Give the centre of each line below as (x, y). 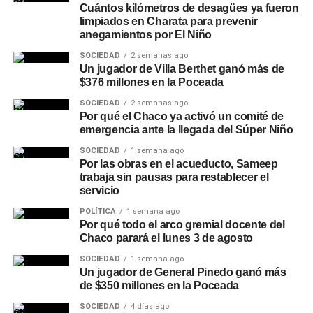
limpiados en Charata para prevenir (168, 21)
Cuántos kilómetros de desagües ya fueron (189, 8)
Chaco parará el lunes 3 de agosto (166, 238)
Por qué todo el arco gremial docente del (182, 225)
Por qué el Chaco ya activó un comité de (182, 116)
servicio (100, 190)
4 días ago (150, 306)
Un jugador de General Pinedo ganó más (183, 272)
